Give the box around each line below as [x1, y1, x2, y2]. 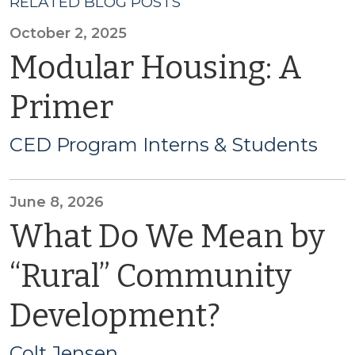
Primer [10, 89, 113, 127]
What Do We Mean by [10, 218, 325, 256]
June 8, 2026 [10, 193, 104, 211]
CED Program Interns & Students [10, 133, 318, 156]
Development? [10, 297, 220, 335]
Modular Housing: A [10, 49, 302, 87]
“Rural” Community [10, 258, 292, 296]
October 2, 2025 [10, 25, 127, 42]
